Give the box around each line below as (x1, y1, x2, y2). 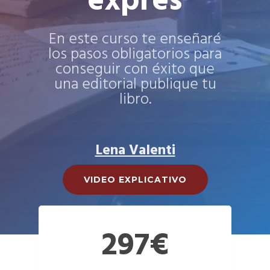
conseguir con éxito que (55, 57, 215, 82)
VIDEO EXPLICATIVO (83, 174, 187, 185)
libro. (119, 87, 151, 112)
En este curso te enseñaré (49, 27, 221, 52)
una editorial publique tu (54, 72, 216, 97)
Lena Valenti (95, 139, 175, 162)
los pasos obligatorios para (48, 42, 222, 67)
